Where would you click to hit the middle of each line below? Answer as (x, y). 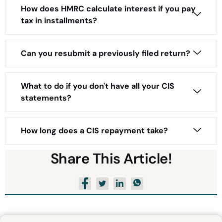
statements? (46, 98)
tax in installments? (59, 20)
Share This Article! (111, 158)
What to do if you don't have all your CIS (98, 86)
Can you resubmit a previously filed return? (106, 53)
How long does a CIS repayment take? (94, 130)
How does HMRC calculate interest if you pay (108, 8)
